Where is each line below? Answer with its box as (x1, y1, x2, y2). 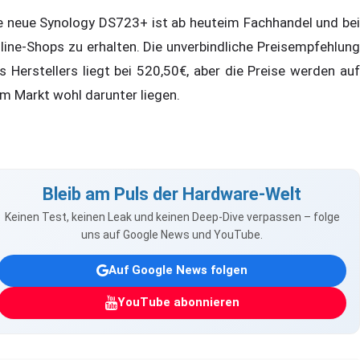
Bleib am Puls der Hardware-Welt (43, 183, 301, 204)
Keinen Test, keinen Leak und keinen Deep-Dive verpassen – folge (4, 210, 340, 223)
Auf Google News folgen (108, 263, 247, 278)
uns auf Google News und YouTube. (81, 227, 263, 241)
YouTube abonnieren (117, 295, 239, 310)
